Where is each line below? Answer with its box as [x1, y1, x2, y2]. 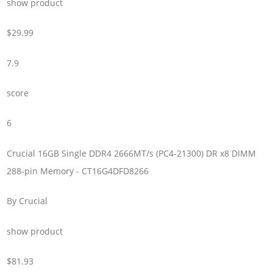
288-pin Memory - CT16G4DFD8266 [7, 165, 149, 177]
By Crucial [7, 195, 48, 207]
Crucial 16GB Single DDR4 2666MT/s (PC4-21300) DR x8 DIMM [7, 147, 257, 159]
